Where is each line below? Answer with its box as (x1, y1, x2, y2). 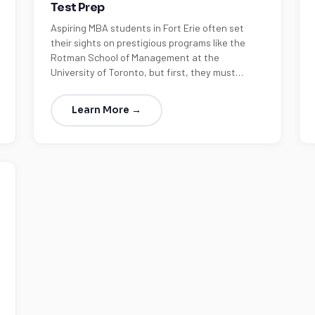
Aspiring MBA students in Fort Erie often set (50, 22, 244, 34)
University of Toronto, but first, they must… (50, 66, 243, 78)
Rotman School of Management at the (50, 51, 219, 63)
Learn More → (71, 104, 141, 116)
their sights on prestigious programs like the (50, 37, 245, 49)
